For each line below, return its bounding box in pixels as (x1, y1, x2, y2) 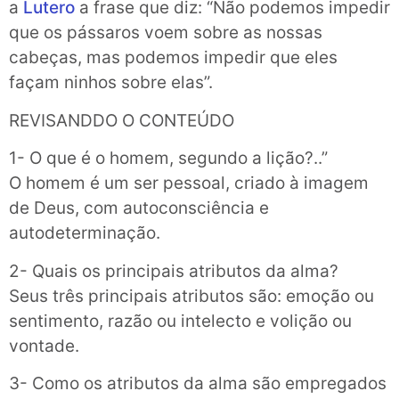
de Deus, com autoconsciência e (9, 198, 269, 219)
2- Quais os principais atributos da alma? (9, 260, 338, 281)
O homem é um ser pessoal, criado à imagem (9, 173, 369, 194)
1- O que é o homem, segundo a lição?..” (9, 148, 328, 169)
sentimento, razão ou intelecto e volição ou (9, 310, 352, 331)
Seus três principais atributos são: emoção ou (9, 285, 374, 306)
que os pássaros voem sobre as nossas (9, 22, 322, 44)
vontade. (9, 335, 79, 356)
